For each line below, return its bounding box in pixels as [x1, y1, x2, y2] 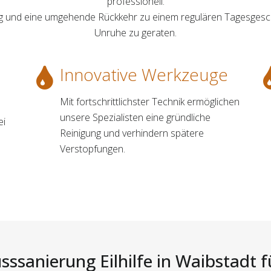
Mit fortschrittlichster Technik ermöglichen [59, 94, 240, 108]
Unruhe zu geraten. [94, 25, 177, 39]
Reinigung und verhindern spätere [59, 126, 204, 140]
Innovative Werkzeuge [59, 62, 228, 86]
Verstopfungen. [59, 142, 125, 155]
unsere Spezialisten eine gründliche [59, 110, 211, 124]
